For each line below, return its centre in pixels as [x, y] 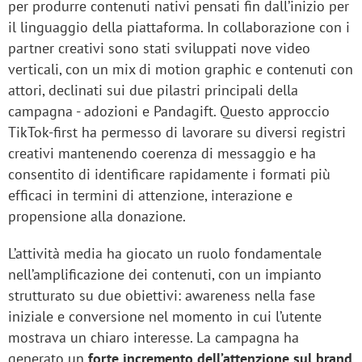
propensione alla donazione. [99, 217]
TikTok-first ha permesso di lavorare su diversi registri [177, 133]
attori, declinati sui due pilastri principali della [153, 90]
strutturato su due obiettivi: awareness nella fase [162, 296]
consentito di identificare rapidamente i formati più [169, 175]
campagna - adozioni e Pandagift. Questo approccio [169, 112]
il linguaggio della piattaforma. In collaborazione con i [179, 27]
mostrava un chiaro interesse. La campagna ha [154, 338]
